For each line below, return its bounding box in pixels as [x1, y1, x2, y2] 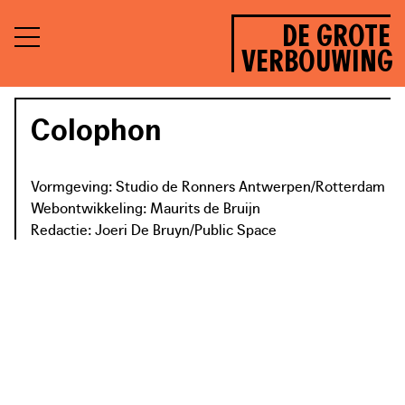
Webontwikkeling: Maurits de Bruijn [31, 197, 260, 217]
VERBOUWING [241, 44, 393, 80]
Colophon [31, 113, 162, 146]
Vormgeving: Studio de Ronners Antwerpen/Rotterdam [31, 175, 385, 195]
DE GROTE [282, 19, 391, 54]
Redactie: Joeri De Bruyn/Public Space [31, 219, 277, 239]
